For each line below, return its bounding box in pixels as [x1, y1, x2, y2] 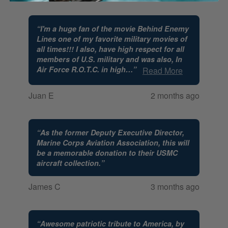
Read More [142, 64, 183, 76]
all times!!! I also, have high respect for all [37, 44, 184, 54]
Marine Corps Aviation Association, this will [37, 137, 189, 148]
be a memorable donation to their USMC [37, 147, 178, 158]
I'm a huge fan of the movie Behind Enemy [40, 23, 189, 34]
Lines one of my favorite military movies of [37, 34, 187, 44]
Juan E [28, 90, 54, 102]
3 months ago [151, 181, 199, 193]
